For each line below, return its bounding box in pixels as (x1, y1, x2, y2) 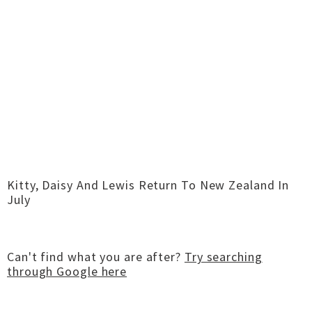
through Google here (7, 263, 127, 279)
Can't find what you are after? (7, 249, 185, 265)
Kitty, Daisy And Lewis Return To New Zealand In (7, 177, 290, 193)
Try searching (184, 249, 263, 265)
